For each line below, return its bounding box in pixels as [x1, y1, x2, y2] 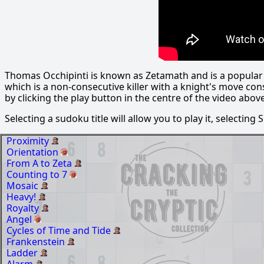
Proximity [6, 134, 51, 148]
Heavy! [6, 190, 38, 204]
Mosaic [6, 179, 41, 193]
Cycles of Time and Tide [6, 224, 113, 237]
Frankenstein [6, 235, 67, 249]
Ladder [6, 246, 40, 260]
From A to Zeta [6, 157, 74, 170]
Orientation [6, 146, 61, 159]
